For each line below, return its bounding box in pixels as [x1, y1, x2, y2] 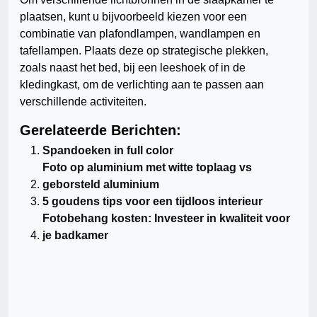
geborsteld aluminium [42, 178, 159, 191]
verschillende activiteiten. [20, 96, 146, 108]
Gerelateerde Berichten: [20, 122, 181, 139]
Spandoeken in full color [42, 144, 173, 157]
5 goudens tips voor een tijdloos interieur [42, 195, 263, 208]
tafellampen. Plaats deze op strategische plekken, [20, 45, 268, 57]
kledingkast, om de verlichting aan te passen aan [20, 79, 264, 91]
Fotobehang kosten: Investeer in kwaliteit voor [42, 212, 290, 225]
